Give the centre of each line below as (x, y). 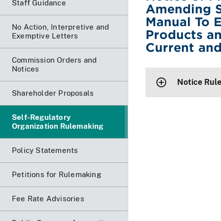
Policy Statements (45, 150)
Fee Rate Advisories (48, 198)
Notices (26, 69)
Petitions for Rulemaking (56, 174)
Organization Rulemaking (58, 126)
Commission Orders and (55, 60)
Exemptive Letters (45, 36)
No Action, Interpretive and (61, 27)
